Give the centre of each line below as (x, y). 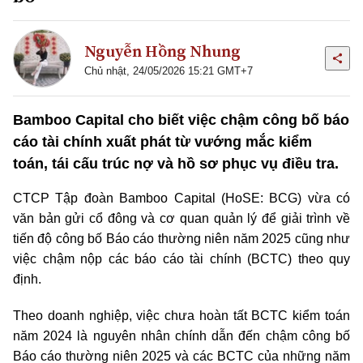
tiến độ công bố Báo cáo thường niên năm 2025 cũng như (181, 239)
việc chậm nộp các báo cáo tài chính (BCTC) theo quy (181, 259)
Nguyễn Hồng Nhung (162, 51)
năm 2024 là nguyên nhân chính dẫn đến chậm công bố (181, 336)
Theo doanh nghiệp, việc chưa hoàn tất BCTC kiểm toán (181, 316)
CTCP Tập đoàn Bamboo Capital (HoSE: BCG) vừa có (181, 198)
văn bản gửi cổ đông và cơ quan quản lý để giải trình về (181, 218)
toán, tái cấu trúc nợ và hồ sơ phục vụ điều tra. (176, 164)
